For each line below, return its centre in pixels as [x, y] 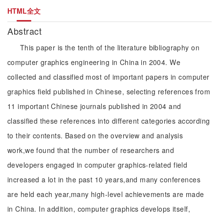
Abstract [26, 31]
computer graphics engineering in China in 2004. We [94, 62]
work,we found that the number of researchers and [91, 150]
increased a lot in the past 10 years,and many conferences [104, 179]
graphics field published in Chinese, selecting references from [109, 91]
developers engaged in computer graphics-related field [98, 165]
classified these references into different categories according [109, 121]
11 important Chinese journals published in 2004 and [94, 106]
